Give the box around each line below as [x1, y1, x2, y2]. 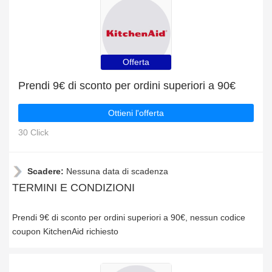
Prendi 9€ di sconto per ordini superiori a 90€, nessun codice [12, 212, 245, 222]
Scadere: [27, 166, 66, 176]
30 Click [18, 127, 49, 137]
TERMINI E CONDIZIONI [12, 182, 135, 194]
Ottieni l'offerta [108, 108, 164, 118]
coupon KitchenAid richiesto [12, 226, 118, 236]
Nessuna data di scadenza [66, 166, 168, 176]
